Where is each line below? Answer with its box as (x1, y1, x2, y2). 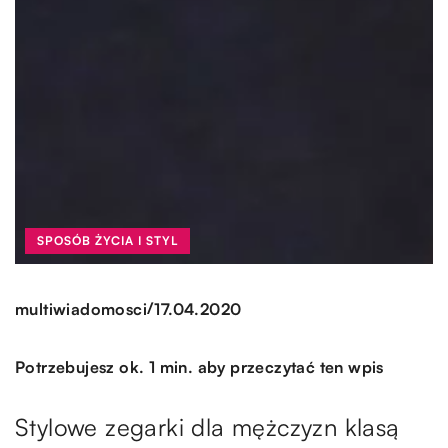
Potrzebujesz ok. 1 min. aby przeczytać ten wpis (15, 357, 384, 378)
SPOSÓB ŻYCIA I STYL (37, 233, 178, 249)
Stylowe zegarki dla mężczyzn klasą (15, 412, 400, 443)
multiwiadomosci (15, 298, 147, 319)
